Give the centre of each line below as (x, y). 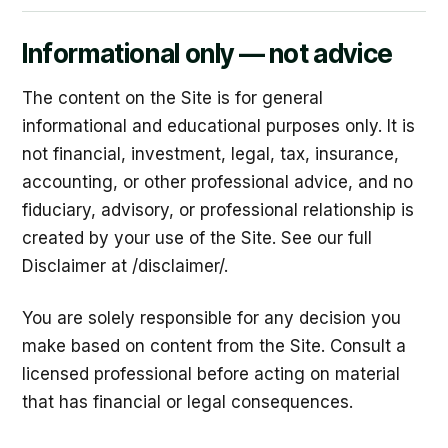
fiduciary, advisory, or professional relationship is (218, 210)
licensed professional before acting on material (211, 374)
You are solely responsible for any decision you (211, 318)
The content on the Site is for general (172, 98)
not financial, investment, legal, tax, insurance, (210, 154)
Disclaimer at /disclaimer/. (125, 266)
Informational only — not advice (207, 53)
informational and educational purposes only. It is (218, 126)
